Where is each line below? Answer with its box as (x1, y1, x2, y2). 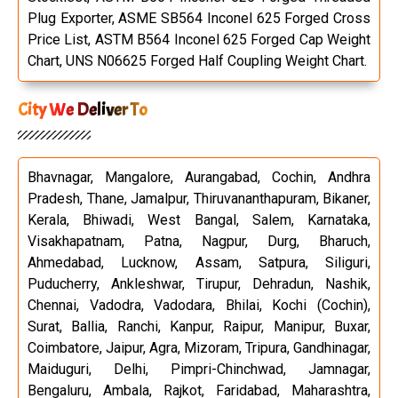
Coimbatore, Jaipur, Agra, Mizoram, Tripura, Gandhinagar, (28, 338, 370, 356)
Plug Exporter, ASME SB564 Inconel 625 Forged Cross (28, 9, 370, 27)
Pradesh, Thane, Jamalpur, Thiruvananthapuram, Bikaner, (28, 189, 370, 207)
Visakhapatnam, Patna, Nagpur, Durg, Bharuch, (28, 232, 370, 250)
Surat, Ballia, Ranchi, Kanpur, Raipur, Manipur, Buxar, (28, 317, 370, 335)
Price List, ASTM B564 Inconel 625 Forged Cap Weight (28, 30, 370, 48)
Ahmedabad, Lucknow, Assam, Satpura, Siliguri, (28, 253, 370, 271)
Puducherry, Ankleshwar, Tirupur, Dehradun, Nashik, (28, 275, 370, 292)
